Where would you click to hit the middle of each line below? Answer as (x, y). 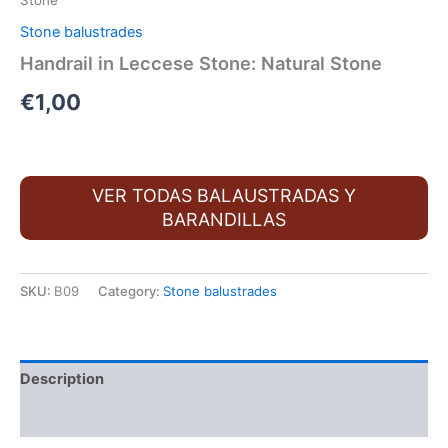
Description (62, 379)
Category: (130, 290)
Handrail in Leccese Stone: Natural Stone (201, 63)
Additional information (99, 417)
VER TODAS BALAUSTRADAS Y (224, 196)
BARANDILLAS (224, 220)
